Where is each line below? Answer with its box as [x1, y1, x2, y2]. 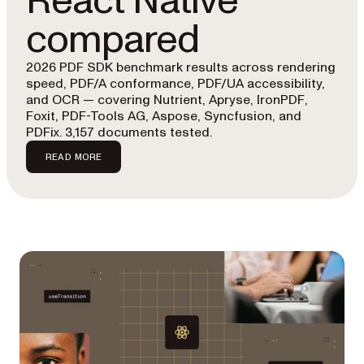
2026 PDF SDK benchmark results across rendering [26, 58, 336, 76]
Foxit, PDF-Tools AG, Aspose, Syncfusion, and [26, 107, 301, 125]
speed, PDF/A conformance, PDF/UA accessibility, [26, 75, 325, 93]
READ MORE [45, 151, 102, 162]
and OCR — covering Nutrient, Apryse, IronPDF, [26, 91, 308, 109]
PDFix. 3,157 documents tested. [26, 123, 212, 141]
